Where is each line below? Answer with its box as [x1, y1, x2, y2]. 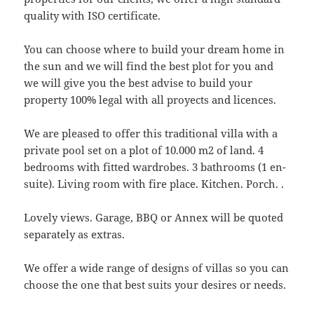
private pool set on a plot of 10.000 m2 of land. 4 [24, 142, 264, 157]
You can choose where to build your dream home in [24, 41, 285, 56]
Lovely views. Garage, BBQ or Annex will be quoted [24, 210, 284, 224]
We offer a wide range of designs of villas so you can [24, 260, 289, 275]
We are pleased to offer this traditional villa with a [24, 125, 278, 140]
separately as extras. [24, 226, 125, 241]
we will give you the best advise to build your [24, 75, 253, 90]
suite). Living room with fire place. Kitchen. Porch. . [24, 176, 285, 191]
